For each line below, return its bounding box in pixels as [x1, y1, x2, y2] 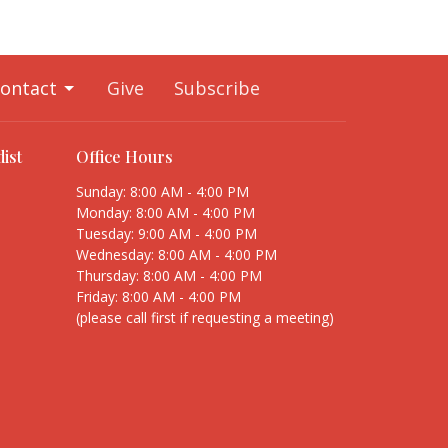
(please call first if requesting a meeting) [76, 307, 334, 327]
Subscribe [174, 76, 260, 101]
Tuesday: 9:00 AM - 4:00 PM [76, 223, 257, 243]
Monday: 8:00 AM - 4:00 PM [76, 202, 255, 222]
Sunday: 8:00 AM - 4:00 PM [76, 181, 249, 201]
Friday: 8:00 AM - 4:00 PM [76, 286, 241, 306]
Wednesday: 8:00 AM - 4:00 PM [76, 244, 277, 264]
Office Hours [76, 146, 173, 168]
